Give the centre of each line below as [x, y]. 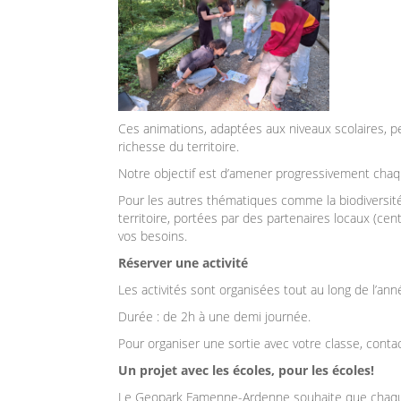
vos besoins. [153, 235]
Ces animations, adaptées [192, 128]
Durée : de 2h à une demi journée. [214, 316]
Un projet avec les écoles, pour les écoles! [246, 370]
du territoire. [204, 146]
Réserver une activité [183, 262]
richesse [144, 146]
